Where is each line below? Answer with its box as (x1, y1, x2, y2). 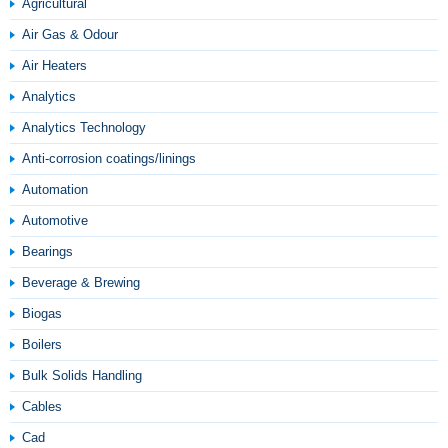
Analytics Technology (22, 120, 146, 135)
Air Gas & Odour (22, 27, 118, 42)
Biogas (22, 306, 62, 321)
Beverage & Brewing (22, 275, 140, 290)
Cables (22, 399, 62, 414)
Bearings (22, 244, 73, 259)
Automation (22, 182, 88, 197)
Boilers (22, 337, 62, 352)
